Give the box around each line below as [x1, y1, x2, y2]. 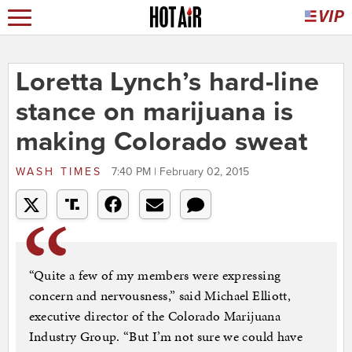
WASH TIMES [15, 165, 108, 179]
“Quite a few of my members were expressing [28, 266, 281, 285]
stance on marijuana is [15, 96, 294, 129]
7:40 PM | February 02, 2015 [111, 165, 249, 179]
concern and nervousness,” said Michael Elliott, [28, 286, 291, 306]
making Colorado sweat [15, 126, 307, 159]
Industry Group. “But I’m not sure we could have [28, 327, 302, 346]
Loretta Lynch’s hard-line [15, 66, 320, 99]
